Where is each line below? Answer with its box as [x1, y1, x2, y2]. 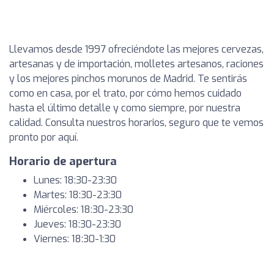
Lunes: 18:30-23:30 [34, 174, 117, 187]
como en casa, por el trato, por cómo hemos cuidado [9, 87, 242, 100]
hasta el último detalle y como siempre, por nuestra [9, 102, 240, 114]
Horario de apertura [9, 154, 117, 169]
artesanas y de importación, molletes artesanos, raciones [9, 57, 264, 70]
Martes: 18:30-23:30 [34, 188, 122, 201]
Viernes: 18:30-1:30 [34, 232, 116, 245]
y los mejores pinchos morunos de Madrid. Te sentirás [9, 72, 247, 85]
